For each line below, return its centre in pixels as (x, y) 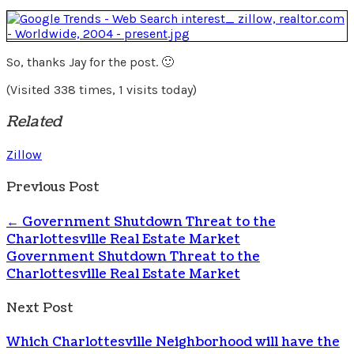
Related (34, 122)
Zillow (24, 155)
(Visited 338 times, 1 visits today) (102, 89)
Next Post (40, 308)
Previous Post (53, 188)
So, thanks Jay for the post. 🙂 (90, 62)
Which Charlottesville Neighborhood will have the (173, 343)
